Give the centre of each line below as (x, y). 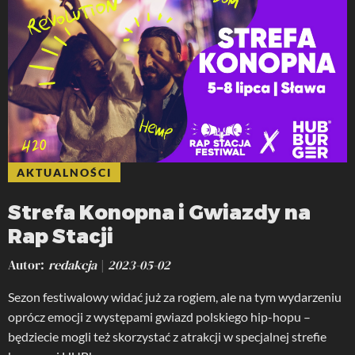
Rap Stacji (61, 236)
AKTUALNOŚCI (64, 173)
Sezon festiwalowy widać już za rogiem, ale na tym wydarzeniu (175, 297)
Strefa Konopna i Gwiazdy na (159, 212)
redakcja (73, 265)
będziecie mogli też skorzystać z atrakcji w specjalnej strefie (167, 337)
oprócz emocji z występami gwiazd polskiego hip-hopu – (159, 317)
